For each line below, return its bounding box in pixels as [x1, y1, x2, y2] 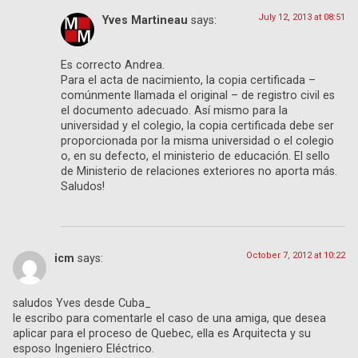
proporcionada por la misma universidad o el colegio [61, 134, 334, 149]
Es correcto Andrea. [61, 58, 165, 73]
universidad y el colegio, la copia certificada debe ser [61, 119, 334, 133]
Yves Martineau [102, 13, 188, 27]
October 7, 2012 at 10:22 [246, 250, 345, 261]
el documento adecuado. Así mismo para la [61, 104, 288, 118]
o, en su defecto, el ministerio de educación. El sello [61, 149, 330, 164]
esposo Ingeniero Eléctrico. [13, 342, 154, 356]
